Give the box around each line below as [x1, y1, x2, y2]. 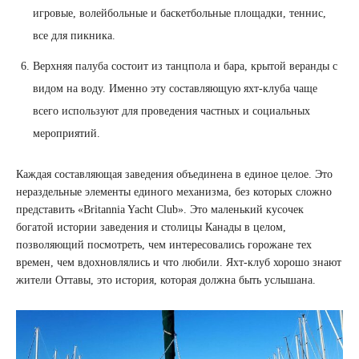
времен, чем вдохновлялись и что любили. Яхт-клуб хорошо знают [16, 256, 341, 268]
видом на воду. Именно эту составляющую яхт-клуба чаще [33, 83, 317, 95]
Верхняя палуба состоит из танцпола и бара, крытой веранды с [33, 60, 337, 72]
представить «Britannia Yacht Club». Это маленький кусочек [16, 204, 304, 216]
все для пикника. [33, 30, 115, 42]
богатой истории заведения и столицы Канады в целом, [16, 221, 286, 233]
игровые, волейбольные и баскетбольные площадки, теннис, [33, 7, 326, 19]
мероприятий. [33, 127, 100, 139]
